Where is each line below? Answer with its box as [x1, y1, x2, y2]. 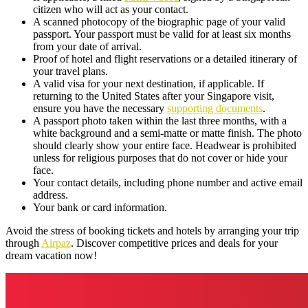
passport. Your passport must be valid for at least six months [33, 27, 291, 40]
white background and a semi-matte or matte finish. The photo [33, 126, 302, 139]
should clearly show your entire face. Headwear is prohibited [33, 139, 296, 151]
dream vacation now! [5, 249, 97, 261]
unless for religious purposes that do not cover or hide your [33, 151, 287, 164]
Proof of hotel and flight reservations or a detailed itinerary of [33, 52, 297, 65]
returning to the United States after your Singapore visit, [33, 89, 274, 102]
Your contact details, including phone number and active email [33, 176, 302, 188]
